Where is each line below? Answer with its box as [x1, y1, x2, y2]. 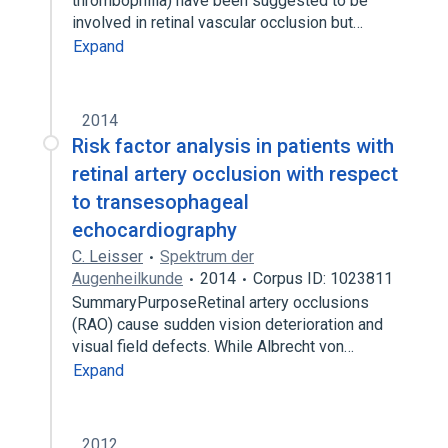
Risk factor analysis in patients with [72, 134, 394, 158]
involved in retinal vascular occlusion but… [72, 13, 367, 32]
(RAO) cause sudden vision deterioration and [72, 315, 383, 334]
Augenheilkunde [72, 269, 183, 288]
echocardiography [72, 218, 237, 242]
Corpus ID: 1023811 [253, 269, 393, 288]
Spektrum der [160, 247, 254, 266]
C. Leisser [72, 247, 143, 266]
